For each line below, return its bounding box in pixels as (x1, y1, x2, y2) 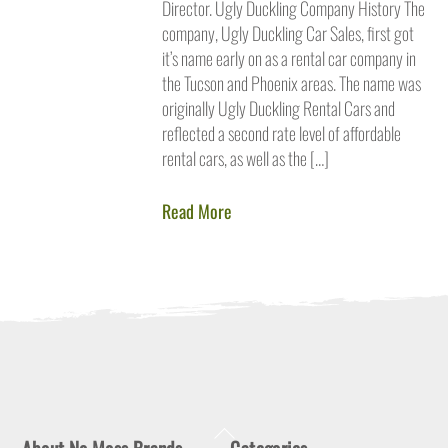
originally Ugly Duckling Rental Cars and (161, 94, 395, 121)
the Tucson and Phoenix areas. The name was (161, 69, 421, 96)
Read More (161, 198, 232, 225)
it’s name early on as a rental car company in (161, 44, 416, 71)
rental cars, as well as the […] (161, 144, 329, 171)
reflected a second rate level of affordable (161, 119, 401, 146)
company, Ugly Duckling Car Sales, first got (161, 19, 414, 46)
